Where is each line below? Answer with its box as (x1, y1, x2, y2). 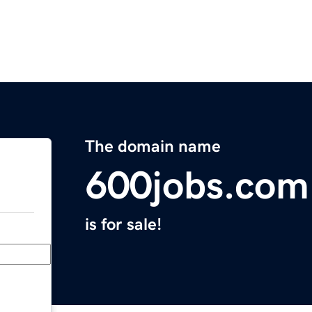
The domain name (85, 138, 221, 155)
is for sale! (85, 216, 162, 233)
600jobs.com (85, 166, 309, 205)
